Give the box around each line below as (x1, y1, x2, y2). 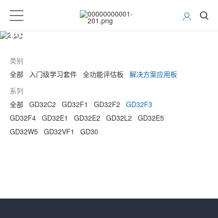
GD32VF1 (44, 127, 74, 136)
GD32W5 (10, 127, 38, 136)
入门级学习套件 (29, 69, 77, 79)
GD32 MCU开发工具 (10, 24, 108, 40)
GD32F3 (126, 99, 152, 109)
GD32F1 (62, 99, 88, 109)
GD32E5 (138, 113, 164, 123)
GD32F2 (94, 99, 120, 109)
